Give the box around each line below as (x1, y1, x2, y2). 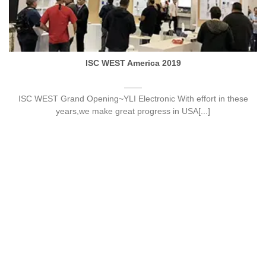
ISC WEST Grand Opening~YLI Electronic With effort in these (18, 94, 248, 104)
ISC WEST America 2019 (85, 58, 181, 68)
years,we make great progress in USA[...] (56, 107, 210, 116)
